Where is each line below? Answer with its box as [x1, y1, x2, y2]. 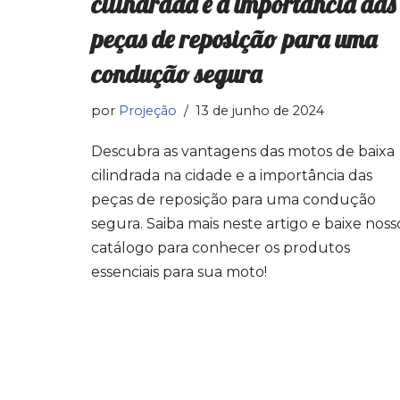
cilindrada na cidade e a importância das [91, 167, 372, 184]
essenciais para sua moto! [91, 263, 267, 280]
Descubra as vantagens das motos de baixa [91, 143, 395, 160]
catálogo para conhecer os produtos [91, 239, 350, 256]
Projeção [119, 103, 177, 119]
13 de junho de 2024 [196, 103, 324, 119]
